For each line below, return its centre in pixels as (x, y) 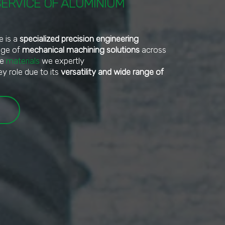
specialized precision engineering (79, 38)
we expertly (62, 61)
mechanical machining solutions (81, 49)
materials (23, 61)
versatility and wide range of (112, 72)
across (153, 49)
